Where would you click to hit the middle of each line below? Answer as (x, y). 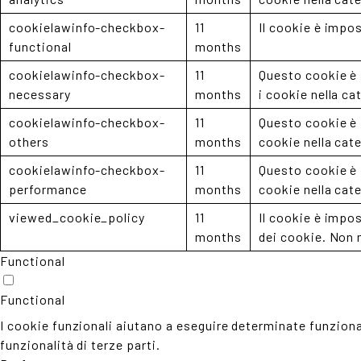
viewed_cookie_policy (77, 217)
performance (48, 189)
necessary (40, 94)
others (29, 141)
